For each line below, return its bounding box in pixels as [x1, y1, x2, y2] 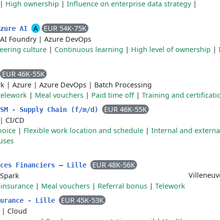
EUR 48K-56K [92, 160, 135, 169]
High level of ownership [131, 45, 211, 54]
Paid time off [91, 90, 134, 100]
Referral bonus [98, 181, 147, 191]
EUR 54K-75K [44, 24, 86, 33]
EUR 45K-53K [61, 195, 104, 205]
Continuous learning [55, 45, 123, 54]
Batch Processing [94, 80, 152, 89]
